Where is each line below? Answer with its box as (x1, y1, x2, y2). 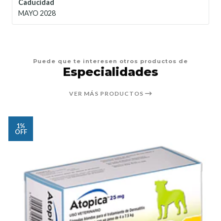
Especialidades (63, 64, 158, 79)
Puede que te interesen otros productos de (33, 57, 188, 65)
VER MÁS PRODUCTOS (69, 89, 145, 97)
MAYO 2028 (18, 8, 56, 17)
